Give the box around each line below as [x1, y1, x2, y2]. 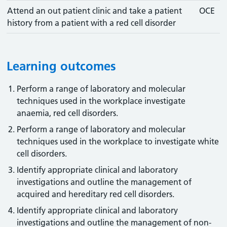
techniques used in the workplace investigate [17, 96, 186, 106]
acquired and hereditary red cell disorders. [17, 189, 175, 199]
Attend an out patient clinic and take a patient [7, 6, 182, 16]
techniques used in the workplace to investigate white [17, 136, 219, 146]
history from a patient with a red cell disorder [7, 18, 176, 28]
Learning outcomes [7, 59, 117, 73]
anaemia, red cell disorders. [17, 108, 119, 118]
